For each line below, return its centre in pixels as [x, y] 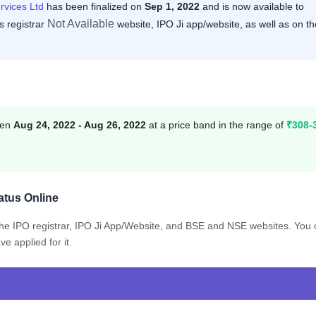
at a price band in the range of [216, 124]
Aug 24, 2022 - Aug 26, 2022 [80, 124]
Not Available [81, 23]
